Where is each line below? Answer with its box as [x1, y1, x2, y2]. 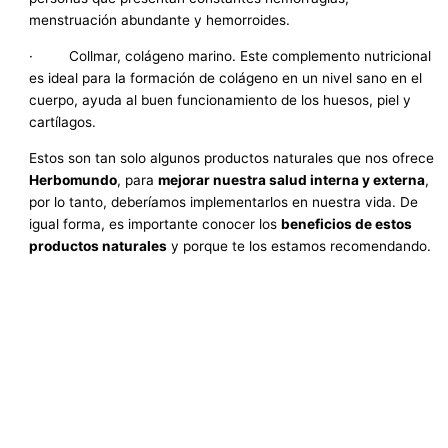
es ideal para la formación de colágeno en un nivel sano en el [29, 70, 423, 86]
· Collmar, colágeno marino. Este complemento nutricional [29, 48, 432, 64]
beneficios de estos [281, 215, 413, 232]
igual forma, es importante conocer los [29, 215, 282, 232]
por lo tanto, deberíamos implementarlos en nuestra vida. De [29, 193, 419, 210]
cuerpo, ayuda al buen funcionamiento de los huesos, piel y [29, 92, 412, 108]
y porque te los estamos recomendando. [167, 237, 432, 254]
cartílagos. [29, 114, 97, 130]
